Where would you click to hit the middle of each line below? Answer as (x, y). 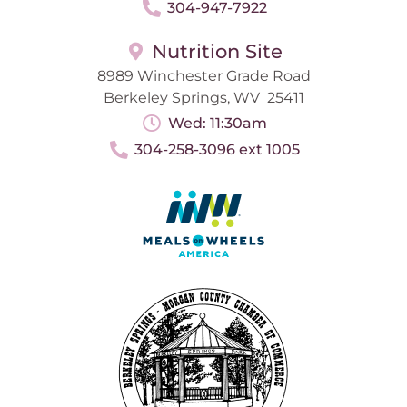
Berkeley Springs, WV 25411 (203, 98)
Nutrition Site (217, 52)
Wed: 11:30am (217, 124)
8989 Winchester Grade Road (203, 76)
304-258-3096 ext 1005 (217, 150)
